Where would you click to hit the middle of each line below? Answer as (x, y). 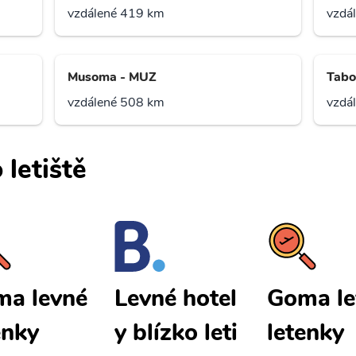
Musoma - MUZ (112, 77)
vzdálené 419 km (116, 14)
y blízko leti (176, 333)
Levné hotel (176, 299)
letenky (306, 333)
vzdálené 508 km (116, 103)
